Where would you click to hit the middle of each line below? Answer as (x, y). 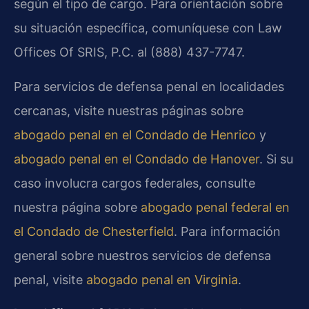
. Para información (227, 231)
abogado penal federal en (215, 207)
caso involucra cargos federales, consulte (134, 183)
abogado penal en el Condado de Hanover (137, 159)
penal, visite (50, 279)
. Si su (276, 159)
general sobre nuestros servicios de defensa (142, 255)
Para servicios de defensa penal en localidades (149, 86)
